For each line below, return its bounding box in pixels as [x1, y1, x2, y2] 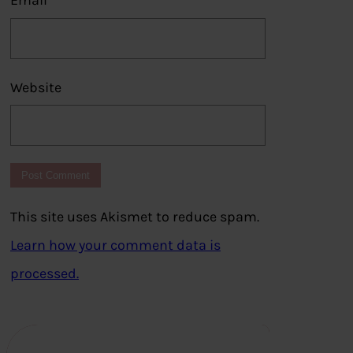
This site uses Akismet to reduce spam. [10, 208, 259, 226]
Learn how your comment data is [10, 236, 221, 255]
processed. [10, 265, 79, 283]
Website [10, 78, 61, 96]
